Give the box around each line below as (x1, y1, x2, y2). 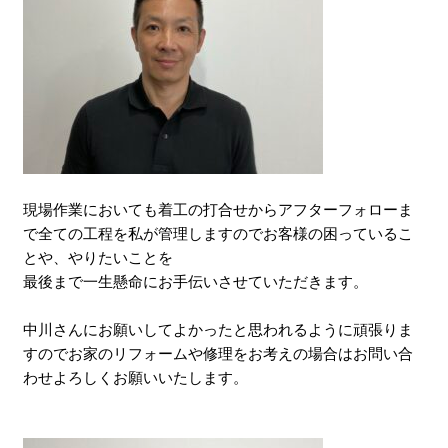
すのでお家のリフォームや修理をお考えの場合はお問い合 (23, 345, 414, 363)
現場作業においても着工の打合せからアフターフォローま (23, 201, 414, 219)
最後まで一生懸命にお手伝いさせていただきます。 (23, 273, 369, 291)
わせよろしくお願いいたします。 (23, 369, 249, 387)
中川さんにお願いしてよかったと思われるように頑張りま (23, 321, 414, 339)
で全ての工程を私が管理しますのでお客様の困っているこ (23, 225, 414, 243)
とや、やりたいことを (23, 249, 174, 267)
